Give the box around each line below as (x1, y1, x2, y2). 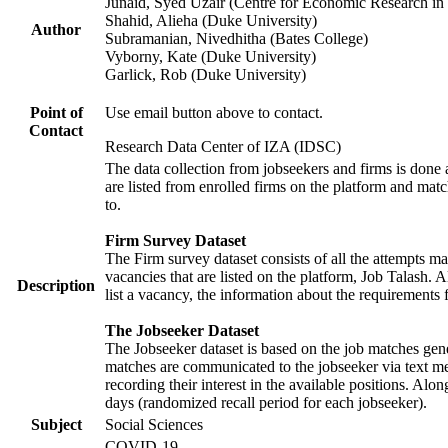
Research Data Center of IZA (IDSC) (105, 138, 341, 156)
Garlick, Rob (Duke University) (105, 66, 306, 84)
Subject (30, 416, 82, 434)
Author (31, 21, 81, 39)
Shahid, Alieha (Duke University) (105, 12, 317, 30)
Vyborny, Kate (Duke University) (105, 48, 316, 66)
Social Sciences (105, 416, 203, 434)
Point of (29, 104, 83, 122)
